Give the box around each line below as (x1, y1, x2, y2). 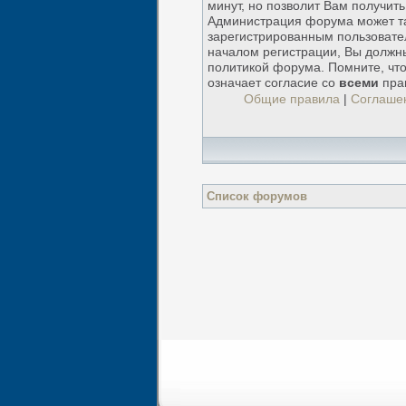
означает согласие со (208, 75, 340, 91)
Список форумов (207, 189, 308, 204)
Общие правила (243, 92, 340, 107)
